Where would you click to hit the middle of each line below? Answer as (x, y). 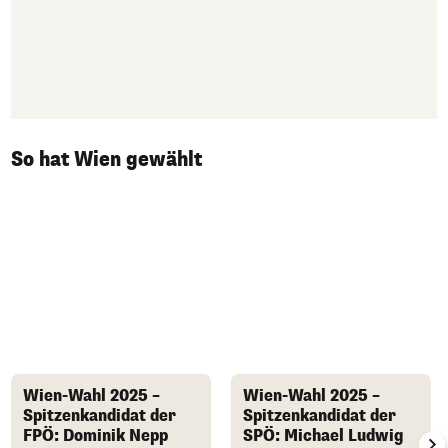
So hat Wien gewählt (106, 159)
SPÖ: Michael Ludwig (323, 435)
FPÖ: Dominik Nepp (95, 435)
